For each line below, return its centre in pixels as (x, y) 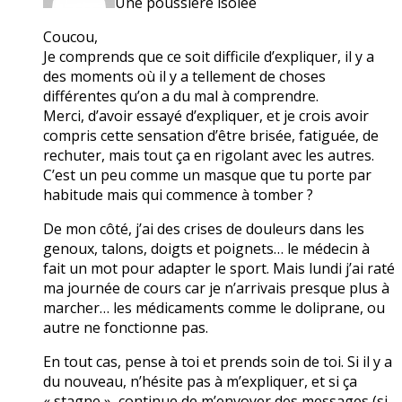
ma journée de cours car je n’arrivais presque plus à (216, 288)
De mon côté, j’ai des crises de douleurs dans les (204, 228)
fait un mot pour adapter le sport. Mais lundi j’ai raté (219, 268)
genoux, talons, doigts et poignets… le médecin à (206, 248)
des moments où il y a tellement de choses (184, 76)
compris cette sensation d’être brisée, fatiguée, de (211, 135)
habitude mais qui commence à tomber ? (178, 194)
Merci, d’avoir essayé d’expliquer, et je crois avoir (206, 115)
